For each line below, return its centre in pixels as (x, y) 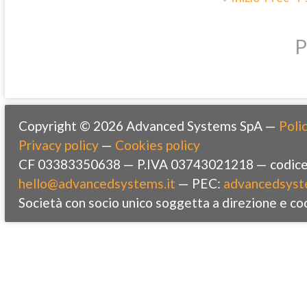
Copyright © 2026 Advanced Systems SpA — (149, 126)
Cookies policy (158, 145)
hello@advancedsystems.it (97, 184)
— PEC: (199, 184)
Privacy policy (59, 145)
